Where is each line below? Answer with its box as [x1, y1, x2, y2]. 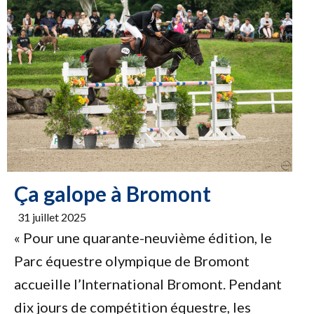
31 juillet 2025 [18, 210, 86, 224]
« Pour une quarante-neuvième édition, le [14, 229, 272, 247]
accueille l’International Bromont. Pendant [14, 275, 282, 293]
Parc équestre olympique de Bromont [14, 252, 250, 270]
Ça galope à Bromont [14, 181, 211, 207]
